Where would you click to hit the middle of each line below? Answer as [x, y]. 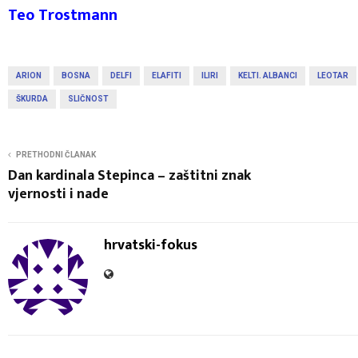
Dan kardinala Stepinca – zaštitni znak [129, 175]
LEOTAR [333, 75]
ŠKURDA [32, 98]
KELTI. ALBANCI [268, 75]
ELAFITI [167, 75]
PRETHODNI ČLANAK [56, 154]
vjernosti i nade [58, 194]
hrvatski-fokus [151, 245]
